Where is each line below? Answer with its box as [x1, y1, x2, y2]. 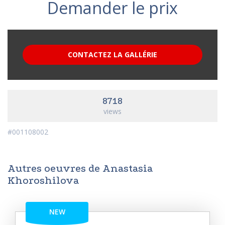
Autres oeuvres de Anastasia [8, 162, 153, 174]
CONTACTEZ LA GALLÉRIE [68, 50, 157, 59]
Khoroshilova [8, 174, 79, 186]
